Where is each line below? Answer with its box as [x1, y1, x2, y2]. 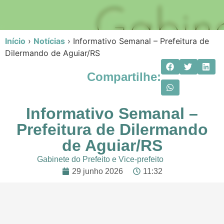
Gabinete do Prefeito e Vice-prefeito [37, 154, 163, 163]
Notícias [33, 35, 65, 46]
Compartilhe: [87, 70, 161, 84]
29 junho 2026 [71, 166, 123, 175]
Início [5, 35, 25, 46]
